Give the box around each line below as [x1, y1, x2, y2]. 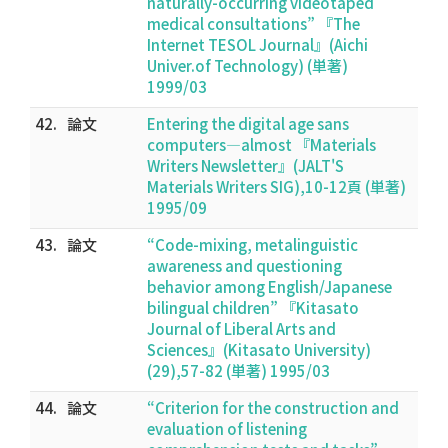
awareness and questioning [147, 255, 342, 276]
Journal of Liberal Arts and [147, 318, 336, 339]
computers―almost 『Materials [147, 134, 376, 155]
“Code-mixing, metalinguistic [147, 234, 358, 255]
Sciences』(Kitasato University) [147, 339, 371, 360]
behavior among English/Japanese [147, 276, 392, 297]
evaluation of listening [147, 418, 307, 439]
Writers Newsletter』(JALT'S [147, 155, 344, 176]
